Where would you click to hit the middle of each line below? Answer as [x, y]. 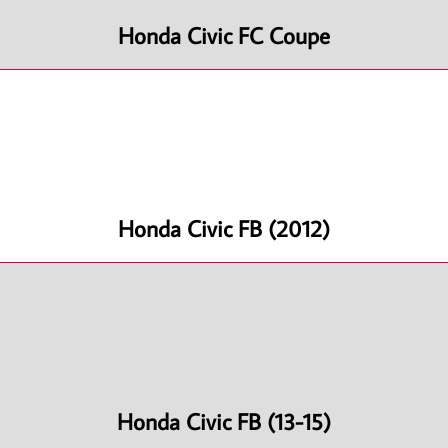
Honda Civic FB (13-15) [224, 420]
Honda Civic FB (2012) [224, 227]
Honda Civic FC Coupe [224, 34]
